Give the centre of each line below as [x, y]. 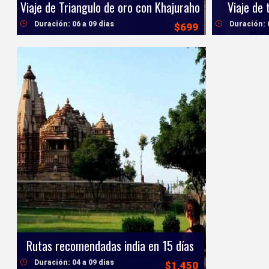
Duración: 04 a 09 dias [74, 263]
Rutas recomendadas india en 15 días [110, 246]
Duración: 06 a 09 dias [74, 24]
